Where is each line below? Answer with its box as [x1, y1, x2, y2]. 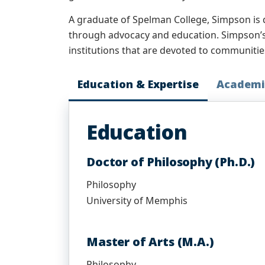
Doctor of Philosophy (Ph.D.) [86, 154, 256, 170]
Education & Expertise [77, 77, 199, 91]
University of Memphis [86, 194, 188, 207]
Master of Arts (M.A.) [86, 234, 214, 250]
